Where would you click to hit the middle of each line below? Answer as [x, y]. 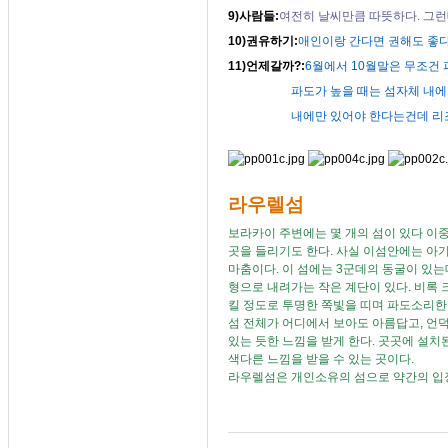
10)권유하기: [263, 41]
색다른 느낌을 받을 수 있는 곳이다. [324, 359]
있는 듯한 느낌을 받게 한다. [303, 341]
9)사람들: [253, 16]
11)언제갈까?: [266, 66]
